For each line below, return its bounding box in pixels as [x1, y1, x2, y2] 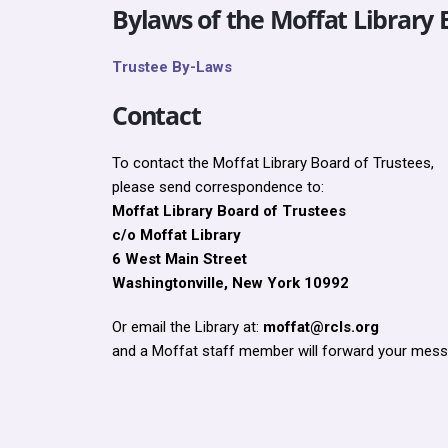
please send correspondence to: [112, 178, 324, 196]
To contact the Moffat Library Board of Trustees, [112, 154, 434, 172]
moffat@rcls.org [263, 318, 379, 336]
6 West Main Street [112, 250, 247, 268]
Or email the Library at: [112, 318, 263, 336]
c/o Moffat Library [112, 226, 241, 244]
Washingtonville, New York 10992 [112, 274, 349, 292]
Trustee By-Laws [112, 58, 232, 76]
